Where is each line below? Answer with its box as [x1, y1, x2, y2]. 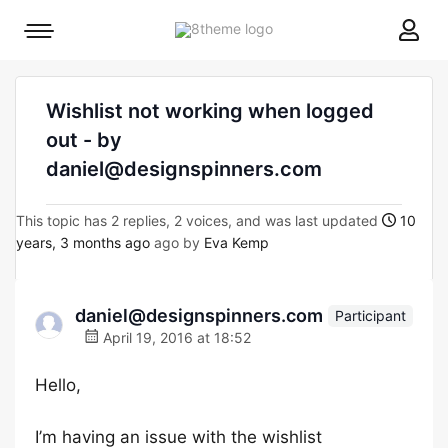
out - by [46, 128, 122, 152]
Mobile [38, 27, 81, 44]
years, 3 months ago [16, 234, 150, 251]
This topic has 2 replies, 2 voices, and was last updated [16, 212, 382, 229]
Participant [335, 306, 406, 324]
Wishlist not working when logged [46, 99, 374, 123]
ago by [150, 234, 204, 251]
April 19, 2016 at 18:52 [99, 329, 251, 346]
